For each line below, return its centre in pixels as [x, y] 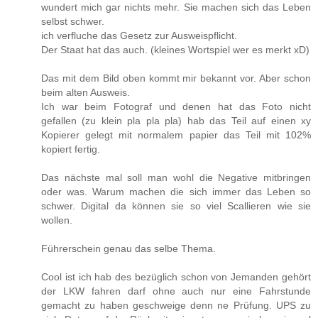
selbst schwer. [73, 21]
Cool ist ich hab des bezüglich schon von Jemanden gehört [176, 276]
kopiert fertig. [71, 149]
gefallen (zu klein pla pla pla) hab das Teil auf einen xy [176, 120]
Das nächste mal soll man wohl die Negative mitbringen [176, 177]
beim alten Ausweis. [86, 92]
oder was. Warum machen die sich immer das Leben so [176, 191]
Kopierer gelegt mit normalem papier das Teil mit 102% [176, 135]
